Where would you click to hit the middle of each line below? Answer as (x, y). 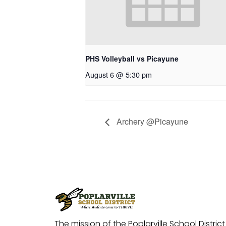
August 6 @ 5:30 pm (119, 75)
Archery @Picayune (151, 122)
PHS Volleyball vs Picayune (132, 59)
